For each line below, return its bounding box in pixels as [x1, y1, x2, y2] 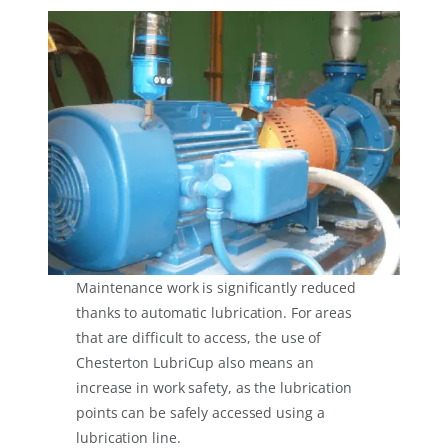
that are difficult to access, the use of [76, 328, 322, 348]
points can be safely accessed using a [76, 403, 325, 423]
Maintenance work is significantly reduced [76, 278, 357, 298]
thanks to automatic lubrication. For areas [76, 303, 352, 323]
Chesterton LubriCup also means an [76, 353, 314, 373]
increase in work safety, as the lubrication [76, 378, 352, 398]
